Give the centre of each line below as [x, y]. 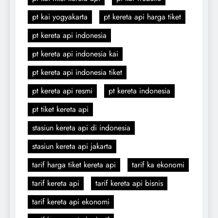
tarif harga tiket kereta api [74, 164]
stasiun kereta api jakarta [72, 146]
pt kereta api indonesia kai [75, 54]
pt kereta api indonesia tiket [77, 72]
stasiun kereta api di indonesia [81, 127]
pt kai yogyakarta [60, 17]
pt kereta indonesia [139, 91]
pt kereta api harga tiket [142, 17]
